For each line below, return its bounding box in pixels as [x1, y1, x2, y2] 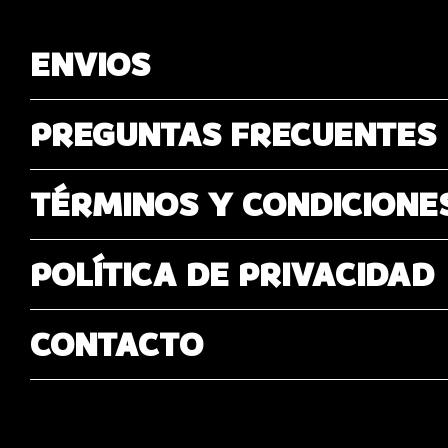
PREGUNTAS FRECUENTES [30, 109, 436, 159]
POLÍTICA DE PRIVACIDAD [30, 249, 434, 299]
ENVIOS [30, 39, 150, 89]
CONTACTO [30, 319, 203, 369]
